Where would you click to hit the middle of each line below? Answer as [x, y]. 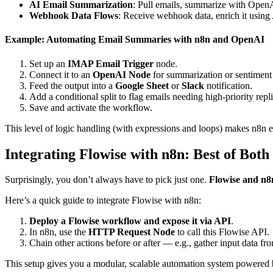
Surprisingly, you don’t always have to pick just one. [107, 180]
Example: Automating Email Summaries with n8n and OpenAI [135, 40]
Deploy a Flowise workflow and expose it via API [130, 221]
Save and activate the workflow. [91, 107]
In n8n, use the [59, 232]
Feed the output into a [72, 85]
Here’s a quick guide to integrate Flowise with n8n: [103, 200]
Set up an [48, 63]
